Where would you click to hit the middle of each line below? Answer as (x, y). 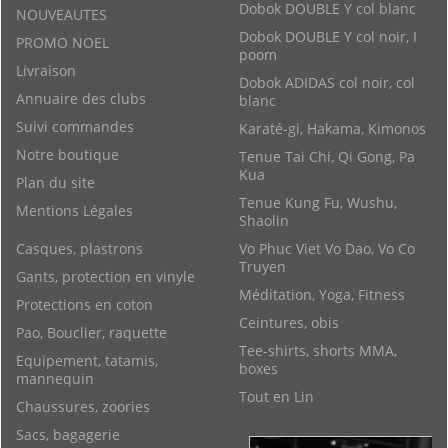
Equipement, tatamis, (87, 361)
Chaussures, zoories (83, 407)
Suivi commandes (75, 127)
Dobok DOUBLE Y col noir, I (328, 37)
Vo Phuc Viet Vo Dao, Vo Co (327, 249)
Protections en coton (84, 305)
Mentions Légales (74, 211)
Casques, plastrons (79, 249)
